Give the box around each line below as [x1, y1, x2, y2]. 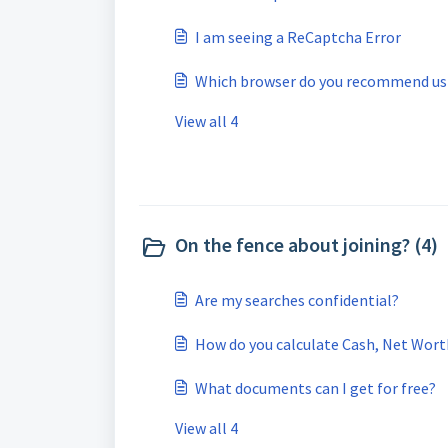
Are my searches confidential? [195, 290, 399, 310]
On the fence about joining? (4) [175, 232, 438, 257]
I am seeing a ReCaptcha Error [195, 27, 401, 47]
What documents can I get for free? [195, 378, 436, 398]
